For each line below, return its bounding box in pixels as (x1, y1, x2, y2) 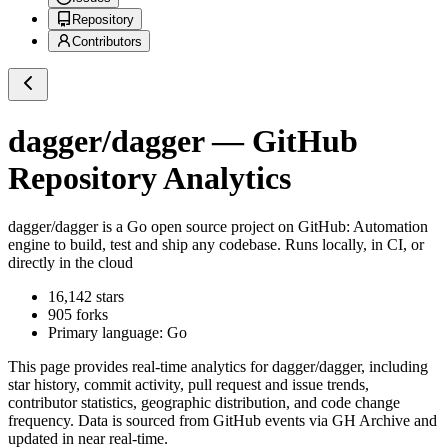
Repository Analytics (8, 159, 291, 196)
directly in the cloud (8, 254, 133, 272)
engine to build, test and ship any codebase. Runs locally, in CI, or (8, 236, 424, 254)
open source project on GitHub (147, 218, 346, 236)
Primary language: (48, 324, 167, 342)
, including (361, 358, 428, 376)
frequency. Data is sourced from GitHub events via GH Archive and (8, 412, 437, 430)
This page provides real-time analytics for (8, 358, 272, 376)
